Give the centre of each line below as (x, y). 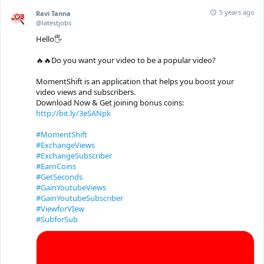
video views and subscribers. (86, 92)
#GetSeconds (59, 176)
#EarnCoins (56, 166)
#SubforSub (57, 219)
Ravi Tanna (53, 13)
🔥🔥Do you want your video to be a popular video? (126, 60)
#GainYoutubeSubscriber (80, 198)
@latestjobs (54, 22)
